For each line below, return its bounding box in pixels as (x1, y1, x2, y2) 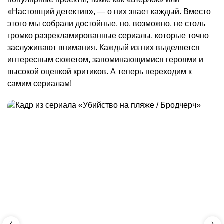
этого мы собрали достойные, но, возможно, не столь (7, 19, 205, 28)
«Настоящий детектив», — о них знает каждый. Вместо (7, 7, 211, 16)
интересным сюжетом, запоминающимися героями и (7, 55, 203, 64)
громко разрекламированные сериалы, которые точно (7, 31, 209, 40)
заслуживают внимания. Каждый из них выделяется (7, 43, 200, 52)
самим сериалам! (7, 79, 72, 88)
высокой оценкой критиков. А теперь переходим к (7, 67, 192, 76)
